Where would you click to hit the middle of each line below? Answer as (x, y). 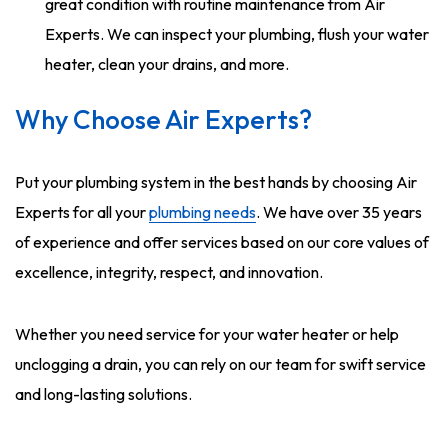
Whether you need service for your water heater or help (207, 334)
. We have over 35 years (339, 212)
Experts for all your (82, 212)
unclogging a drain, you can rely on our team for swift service (220, 364)
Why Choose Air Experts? (163, 119)
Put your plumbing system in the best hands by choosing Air (216, 182)
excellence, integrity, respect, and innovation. (169, 272)
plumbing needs (202, 212)
